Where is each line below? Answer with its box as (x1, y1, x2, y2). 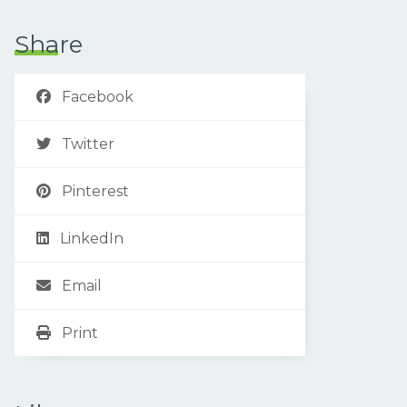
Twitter (62, 134, 114, 153)
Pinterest (62, 182, 129, 200)
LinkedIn (60, 229, 124, 247)
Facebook (62, 87, 134, 105)
